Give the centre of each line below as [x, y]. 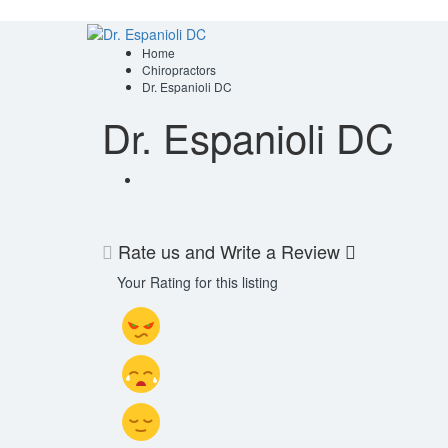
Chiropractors [179, 69]
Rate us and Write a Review [229, 250]
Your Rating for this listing [197, 281]
